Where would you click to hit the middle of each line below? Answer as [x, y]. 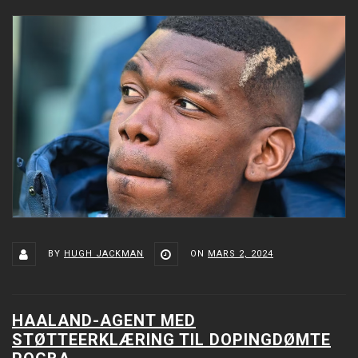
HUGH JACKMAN [104, 254]
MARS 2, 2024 [241, 254]
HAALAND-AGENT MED [104, 321]
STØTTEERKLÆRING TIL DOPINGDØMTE [171, 340]
